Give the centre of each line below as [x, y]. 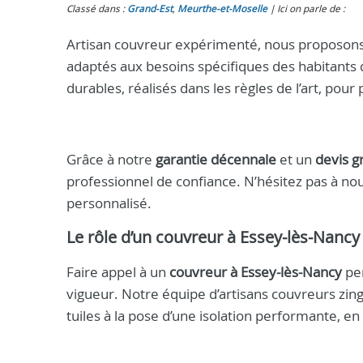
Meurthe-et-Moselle [222, 9]
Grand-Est [150, 9]
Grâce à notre [111, 159]
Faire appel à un [118, 272]
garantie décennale [216, 159]
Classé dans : [97, 9]
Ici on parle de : [311, 9]
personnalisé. [109, 203]
